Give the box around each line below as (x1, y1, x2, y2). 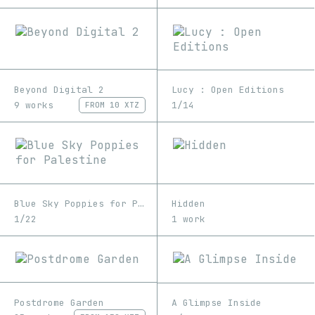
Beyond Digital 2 (14, 83, 104, 96)
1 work (172, 212, 205, 225)
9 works (14, 98, 53, 111)
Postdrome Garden (14, 296, 104, 309)
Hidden (172, 198, 205, 210)
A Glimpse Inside (172, 297, 262, 309)
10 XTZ (110, 99, 139, 110)
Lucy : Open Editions (172, 84, 284, 96)
